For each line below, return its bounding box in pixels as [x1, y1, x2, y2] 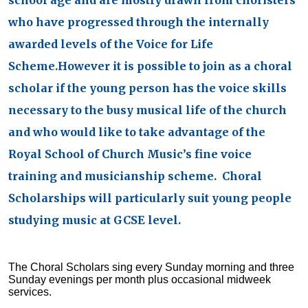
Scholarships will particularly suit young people [8, 191, 291, 206]
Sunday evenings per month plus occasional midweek [8, 274, 271, 286]
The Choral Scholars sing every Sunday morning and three [8, 261, 294, 274]
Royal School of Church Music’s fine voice [8, 147, 252, 162]
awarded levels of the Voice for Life [8, 37, 213, 52]
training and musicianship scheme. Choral [8, 169, 262, 184]
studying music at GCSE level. [8, 213, 181, 228]
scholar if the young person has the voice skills [8, 81, 287, 96]
